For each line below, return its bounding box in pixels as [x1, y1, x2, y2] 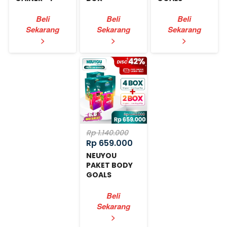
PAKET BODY [86, 160, 133, 171]
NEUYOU [86, 150, 117, 161]
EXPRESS [86, 179, 118, 190]
